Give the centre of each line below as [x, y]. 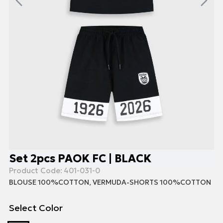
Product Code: [36, 171]
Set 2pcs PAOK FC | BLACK [80, 159]
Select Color [36, 208]
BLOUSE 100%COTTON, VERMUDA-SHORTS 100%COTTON [110, 182]
